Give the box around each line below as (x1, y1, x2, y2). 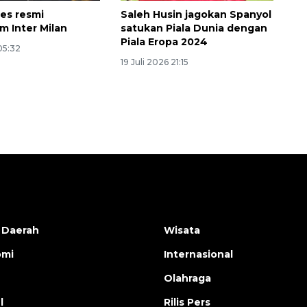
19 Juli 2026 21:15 (120, 57, 188, 68)
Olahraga (164, 272, 211, 285)
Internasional (164, 248, 233, 261)
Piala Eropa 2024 (120, 36, 208, 49)
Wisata (164, 224, 200, 237)
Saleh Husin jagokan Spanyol (120, 8, 271, 21)
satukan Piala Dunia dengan (120, 22, 267, 35)
